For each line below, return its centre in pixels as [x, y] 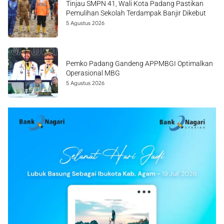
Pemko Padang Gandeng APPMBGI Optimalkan [139, 63]
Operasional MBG [93, 73]
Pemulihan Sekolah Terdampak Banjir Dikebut [136, 13]
